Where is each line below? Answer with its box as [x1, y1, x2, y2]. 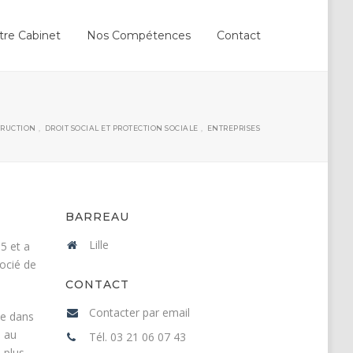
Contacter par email [89, 305, 191, 320]
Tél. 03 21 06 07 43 [89, 329, 187, 344]
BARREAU [65, 210, 130, 224]
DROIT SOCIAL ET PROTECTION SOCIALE [44, 124, 199, 132]
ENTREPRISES [206, 124, 260, 132]
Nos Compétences [87, 28, 191, 43]
